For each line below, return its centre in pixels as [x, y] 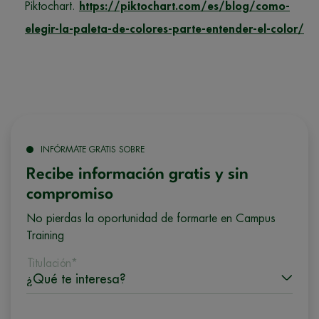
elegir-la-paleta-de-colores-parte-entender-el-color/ [164, 29]
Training [45, 235]
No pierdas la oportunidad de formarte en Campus [151, 218]
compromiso [70, 194]
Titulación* [52, 263]
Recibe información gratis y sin [137, 174]
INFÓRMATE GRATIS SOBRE [93, 149]
